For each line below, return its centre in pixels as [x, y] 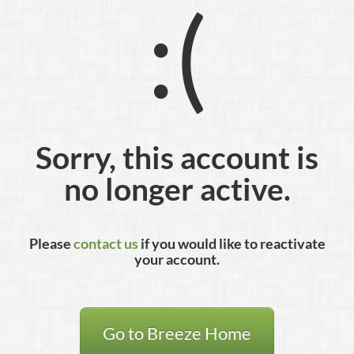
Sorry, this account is [177, 157]
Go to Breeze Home [177, 333]
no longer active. [177, 189]
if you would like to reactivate [232, 244]
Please [51, 244]
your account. [177, 260]
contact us [105, 244]
